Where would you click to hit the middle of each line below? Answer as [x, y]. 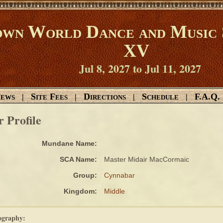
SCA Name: [78, 159]
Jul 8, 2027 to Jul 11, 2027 [140, 68]
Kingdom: [80, 191]
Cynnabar [119, 175]
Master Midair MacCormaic [146, 159]
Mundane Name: [69, 143]
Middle [114, 191]
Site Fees [49, 97]
